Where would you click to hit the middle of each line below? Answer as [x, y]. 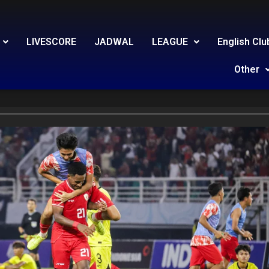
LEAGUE [170, 42]
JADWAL [114, 42]
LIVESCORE [51, 42]
